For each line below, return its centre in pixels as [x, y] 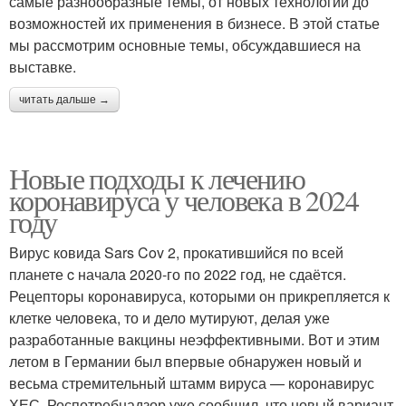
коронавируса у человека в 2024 [184, 200]
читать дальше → [64, 100]
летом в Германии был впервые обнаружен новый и [185, 361]
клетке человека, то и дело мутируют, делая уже [169, 318]
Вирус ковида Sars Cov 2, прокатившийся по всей [176, 252]
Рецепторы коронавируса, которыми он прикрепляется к [199, 296]
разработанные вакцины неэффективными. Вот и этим [194, 339]
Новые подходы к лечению [157, 178]
